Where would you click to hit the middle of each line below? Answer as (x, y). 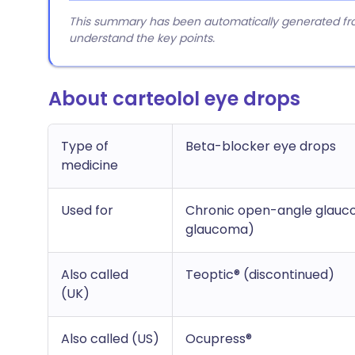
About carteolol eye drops (174, 99)
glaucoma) (220, 229)
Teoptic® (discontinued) (260, 275)
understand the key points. (142, 38)
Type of (85, 146)
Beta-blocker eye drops (261, 146)
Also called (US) (110, 339)
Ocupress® (219, 339)
